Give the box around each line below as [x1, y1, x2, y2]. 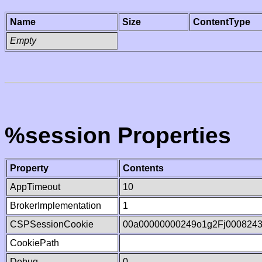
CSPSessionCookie [10, 219, 94, 229]
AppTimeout [10, 182, 60, 192]
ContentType [193, 17, 250, 27]
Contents [123, 163, 164, 173]
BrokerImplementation [10, 201, 101, 211]
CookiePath [10, 238, 59, 248]
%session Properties [5, 123, 231, 148]
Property [10, 163, 49, 173]
